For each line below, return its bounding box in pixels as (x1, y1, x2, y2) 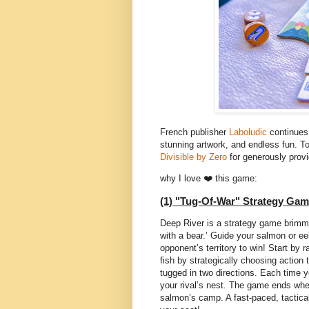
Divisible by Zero (160, 151, 227, 162)
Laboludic (229, 126, 267, 137)
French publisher (160, 126, 229, 137)
